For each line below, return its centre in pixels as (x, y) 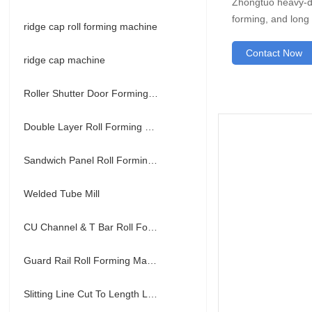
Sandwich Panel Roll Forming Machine (153, 160)
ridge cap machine (65, 60)
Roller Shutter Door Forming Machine (154, 93)
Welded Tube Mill (62, 194)
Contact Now (274, 53)
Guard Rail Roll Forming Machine (152, 260)
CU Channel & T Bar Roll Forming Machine (153, 227)
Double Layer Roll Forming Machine (150, 127)
